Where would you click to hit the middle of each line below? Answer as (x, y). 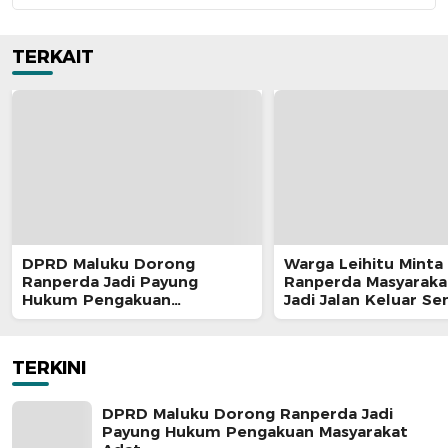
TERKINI (49, 368)
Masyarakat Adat (88, 318)
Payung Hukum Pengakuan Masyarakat (255, 432)
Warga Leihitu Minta (363, 264)
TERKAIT (53, 57)
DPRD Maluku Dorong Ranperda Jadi (247, 414)
